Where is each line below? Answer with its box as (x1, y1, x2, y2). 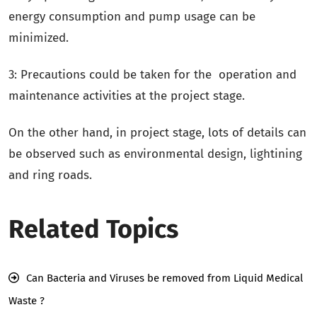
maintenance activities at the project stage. (8, 88, 245, 103)
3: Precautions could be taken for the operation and (8, 67, 296, 82)
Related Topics (8, 213, 178, 245)
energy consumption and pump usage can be (8, 8, 255, 24)
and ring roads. (8, 167, 92, 183)
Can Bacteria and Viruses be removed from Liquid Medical (26, 271, 303, 284)
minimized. (8, 30, 69, 45)
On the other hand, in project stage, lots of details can (8, 125, 306, 140)
